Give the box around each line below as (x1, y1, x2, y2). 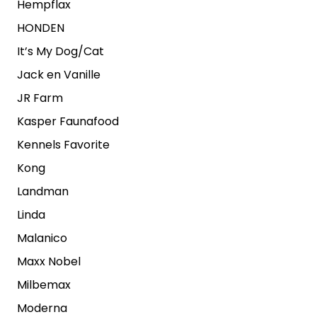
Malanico (17, 229, 67, 246)
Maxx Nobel (17, 253, 81, 270)
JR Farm (17, 89, 63, 106)
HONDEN (17, 19, 64, 36)
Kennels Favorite (17, 136, 110, 153)
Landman (17, 183, 69, 200)
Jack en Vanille (17, 66, 100, 83)
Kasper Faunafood (17, 113, 119, 129)
